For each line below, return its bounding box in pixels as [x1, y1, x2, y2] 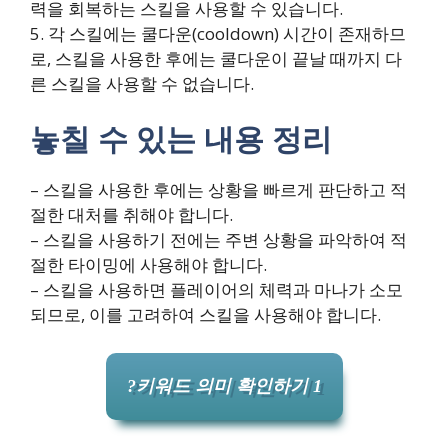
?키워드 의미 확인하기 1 [126, 375, 322, 396]
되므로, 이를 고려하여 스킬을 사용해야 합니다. [30, 303, 381, 327]
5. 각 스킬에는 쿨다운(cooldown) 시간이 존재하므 [30, 21, 406, 45]
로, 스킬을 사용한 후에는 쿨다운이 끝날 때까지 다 [30, 46, 402, 70]
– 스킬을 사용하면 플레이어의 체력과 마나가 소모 [30, 278, 403, 302]
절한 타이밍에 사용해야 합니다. [30, 253, 267, 277]
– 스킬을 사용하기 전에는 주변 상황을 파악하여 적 [30, 228, 407, 252]
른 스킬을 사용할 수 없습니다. [30, 71, 254, 95]
